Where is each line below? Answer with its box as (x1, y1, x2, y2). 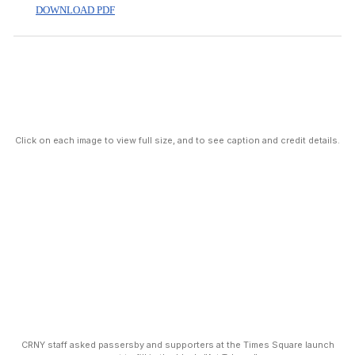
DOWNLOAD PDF (36, 4, 115, 16)
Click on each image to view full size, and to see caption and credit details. (15, 135, 340, 146)
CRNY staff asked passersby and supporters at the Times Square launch (21, 339, 334, 350)
